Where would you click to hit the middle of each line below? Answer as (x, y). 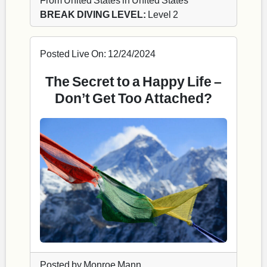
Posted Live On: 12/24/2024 (98, 53)
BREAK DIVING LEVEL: (93, 14)
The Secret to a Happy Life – (133, 81)
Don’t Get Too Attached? (133, 97)
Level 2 (162, 14)
